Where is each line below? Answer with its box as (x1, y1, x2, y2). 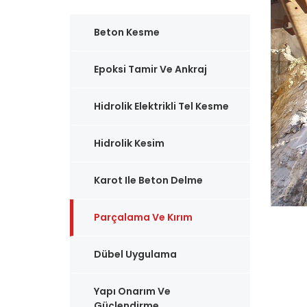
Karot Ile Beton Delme (94, 173, 203, 187)
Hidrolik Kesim (94, 136, 164, 150)
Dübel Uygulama (94, 247, 177, 261)
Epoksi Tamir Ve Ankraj (94, 62, 207, 76)
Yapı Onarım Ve (94, 284, 171, 298)
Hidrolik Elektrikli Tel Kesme (94, 99, 229, 113)
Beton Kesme (94, 25, 160, 39)
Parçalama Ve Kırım (94, 210, 193, 224)
